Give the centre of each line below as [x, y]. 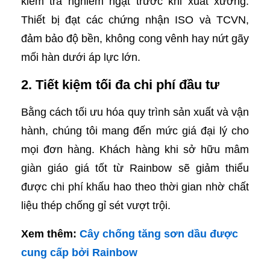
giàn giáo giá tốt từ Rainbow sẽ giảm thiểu [135, 168]
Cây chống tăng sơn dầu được [159, 234]
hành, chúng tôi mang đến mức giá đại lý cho [135, 131]
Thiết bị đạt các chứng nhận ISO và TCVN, [135, 20]
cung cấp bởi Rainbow [79, 253]
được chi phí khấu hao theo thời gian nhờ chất [135, 187]
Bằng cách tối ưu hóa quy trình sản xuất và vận [135, 112]
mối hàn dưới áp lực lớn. [81, 58]
